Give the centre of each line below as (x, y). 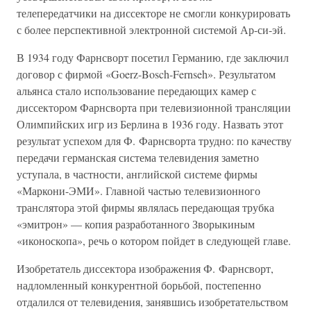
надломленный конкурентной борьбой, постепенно (139, 285)
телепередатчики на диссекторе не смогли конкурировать (153, 13)
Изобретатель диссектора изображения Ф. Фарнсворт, (145, 268)
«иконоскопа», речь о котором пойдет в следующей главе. (154, 241)
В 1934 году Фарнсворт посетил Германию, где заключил (153, 57)
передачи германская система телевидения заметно (138, 157)
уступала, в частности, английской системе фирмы (137, 174)
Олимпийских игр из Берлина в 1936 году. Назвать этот (150, 124)
